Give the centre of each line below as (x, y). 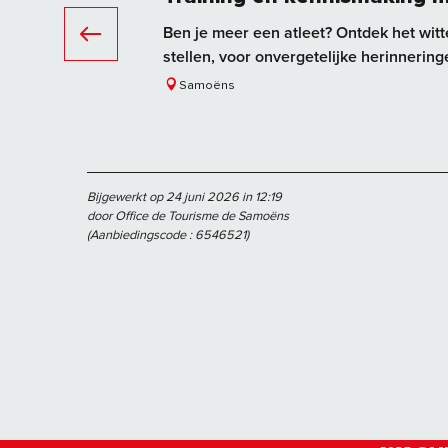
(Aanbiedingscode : (141, 234)
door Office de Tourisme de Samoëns (188, 215)
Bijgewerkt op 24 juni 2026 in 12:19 (184, 196)
